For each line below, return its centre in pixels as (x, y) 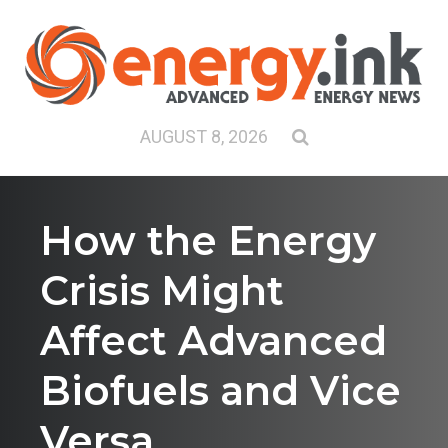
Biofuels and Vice (220, 391)
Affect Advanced (213, 341)
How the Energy (208, 241)
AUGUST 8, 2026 (215, 137)
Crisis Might (162, 291)
